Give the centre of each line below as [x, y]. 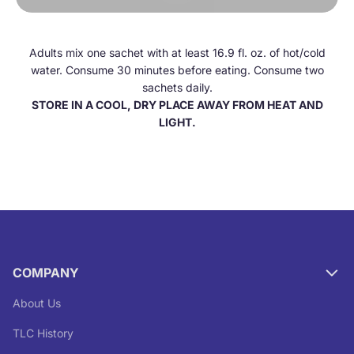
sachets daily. [177, 87]
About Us [37, 303]
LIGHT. [177, 122]
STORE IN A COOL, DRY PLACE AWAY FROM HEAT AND [177, 104]
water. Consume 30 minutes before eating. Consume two [177, 70]
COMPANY [46, 272]
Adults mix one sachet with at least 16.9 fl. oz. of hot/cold [177, 52]
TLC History [43, 333]
